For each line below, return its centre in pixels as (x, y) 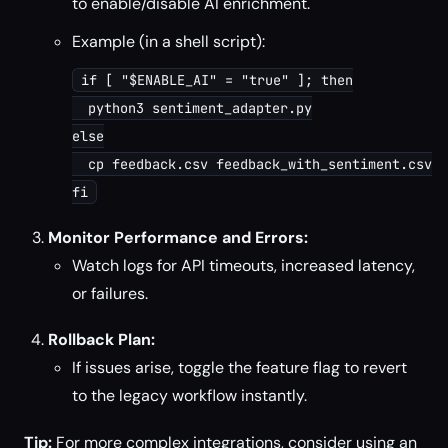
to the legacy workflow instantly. (189, 395)
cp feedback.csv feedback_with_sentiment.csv (252, 164)
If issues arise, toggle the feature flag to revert (239, 367)
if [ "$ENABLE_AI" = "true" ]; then (217, 80)
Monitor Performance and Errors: (178, 237)
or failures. (110, 293)
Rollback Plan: (101, 339)
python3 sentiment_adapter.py (192, 108)
